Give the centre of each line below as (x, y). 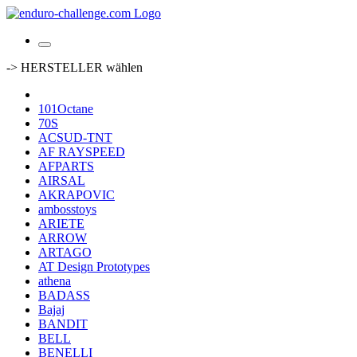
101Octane (66, 109)
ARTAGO (65, 252)
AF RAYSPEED (82, 152)
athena (55, 281)
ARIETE (61, 224)
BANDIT (63, 324)
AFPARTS (66, 166)
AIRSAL (62, 180)
